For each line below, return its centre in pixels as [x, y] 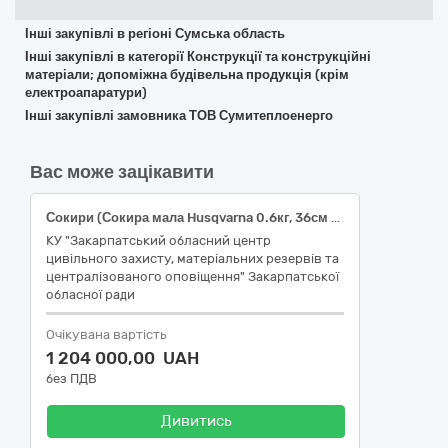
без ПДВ [71, 378]
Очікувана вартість [106, 334]
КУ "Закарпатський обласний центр [158, 240]
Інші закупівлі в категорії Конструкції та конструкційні [198, 56]
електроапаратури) [86, 92]
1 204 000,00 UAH [122, 358]
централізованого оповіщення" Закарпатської [192, 276]
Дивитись [196, 421]
